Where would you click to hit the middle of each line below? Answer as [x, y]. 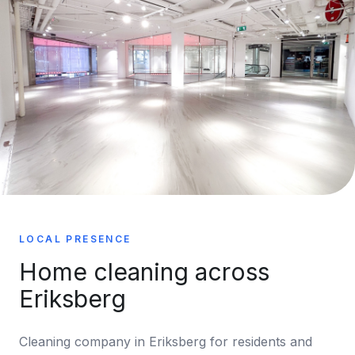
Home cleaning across [144, 272]
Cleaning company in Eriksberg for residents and [166, 342]
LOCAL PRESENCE [75, 239]
